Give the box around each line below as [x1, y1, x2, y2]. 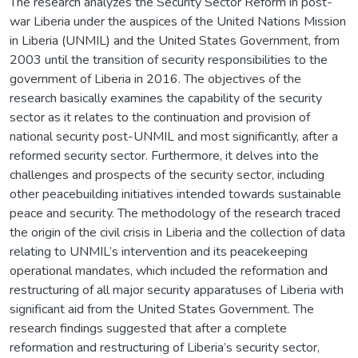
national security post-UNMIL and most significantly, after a [10, 127, 338, 145]
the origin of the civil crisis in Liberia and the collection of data [10, 223, 345, 241]
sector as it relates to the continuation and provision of [10, 108, 310, 126]
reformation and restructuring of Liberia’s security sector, [10, 338, 320, 356]
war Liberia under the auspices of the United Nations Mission [10, 12, 346, 30]
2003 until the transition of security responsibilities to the [10, 50, 328, 69]
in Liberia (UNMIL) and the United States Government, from [10, 31, 340, 50]
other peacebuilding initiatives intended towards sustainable [10, 185, 341, 203]
